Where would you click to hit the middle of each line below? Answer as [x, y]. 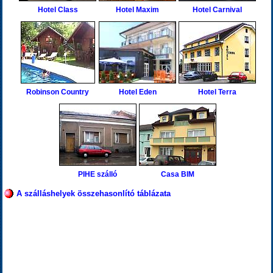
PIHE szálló [97, 174]
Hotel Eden [137, 92]
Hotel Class [58, 10]
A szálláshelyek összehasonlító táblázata [93, 193]
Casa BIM [177, 174]
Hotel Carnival [217, 10]
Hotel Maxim [137, 10]
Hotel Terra [217, 92]
